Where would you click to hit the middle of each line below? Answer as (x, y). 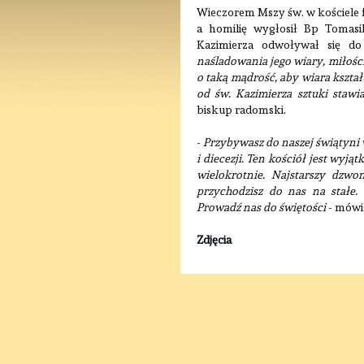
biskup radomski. (241, 110)
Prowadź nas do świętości (261, 207)
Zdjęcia (214, 240)
